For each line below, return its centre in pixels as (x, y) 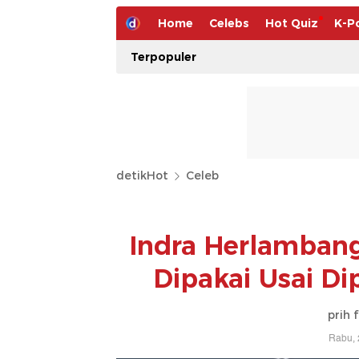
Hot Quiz (292, 23)
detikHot (142, 175)
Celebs (229, 23)
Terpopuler (163, 57)
